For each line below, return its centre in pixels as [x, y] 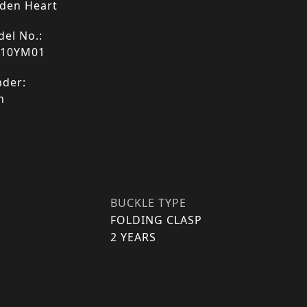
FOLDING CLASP [156, 220]
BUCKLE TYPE [148, 203]
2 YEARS [133, 237]
